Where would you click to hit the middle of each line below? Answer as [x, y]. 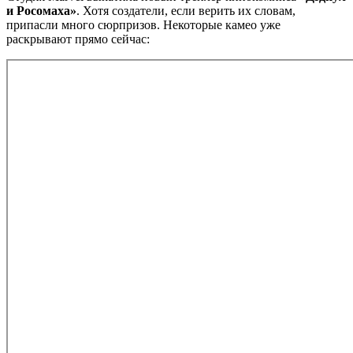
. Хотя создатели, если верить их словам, [186, 10]
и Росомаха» [41, 10]
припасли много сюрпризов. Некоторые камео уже [143, 24]
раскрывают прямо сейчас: [78, 39]
